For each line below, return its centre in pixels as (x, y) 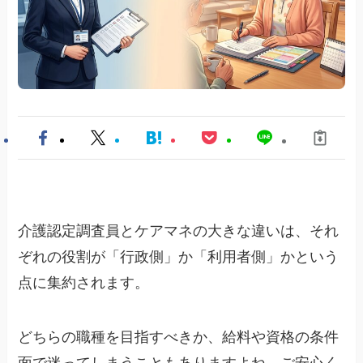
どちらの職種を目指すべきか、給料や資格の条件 (179, 337)
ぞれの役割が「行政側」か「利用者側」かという (179, 256)
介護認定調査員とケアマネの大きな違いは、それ (179, 231)
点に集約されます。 (84, 282)
